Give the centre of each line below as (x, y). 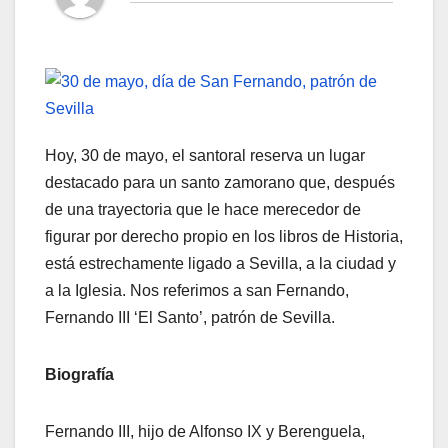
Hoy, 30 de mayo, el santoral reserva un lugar (205, 156)
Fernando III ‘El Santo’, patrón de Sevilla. (190, 318)
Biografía (79, 375)
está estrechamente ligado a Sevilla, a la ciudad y (220, 264)
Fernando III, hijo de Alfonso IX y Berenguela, (205, 432)
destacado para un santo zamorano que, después (220, 183)
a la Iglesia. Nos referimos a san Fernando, (197, 291)
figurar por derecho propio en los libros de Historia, (224, 237)
